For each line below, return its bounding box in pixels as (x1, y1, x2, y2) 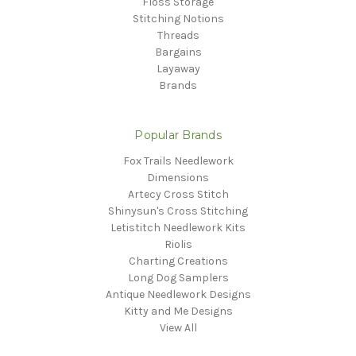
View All (159, 320, 197, 335)
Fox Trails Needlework (122, 153, 234, 168)
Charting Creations (128, 253, 228, 268)
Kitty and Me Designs (123, 304, 233, 318)
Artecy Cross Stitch (127, 187, 229, 201)
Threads (157, 28, 199, 42)
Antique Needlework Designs (105, 287, 251, 301)
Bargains (154, 44, 202, 59)
